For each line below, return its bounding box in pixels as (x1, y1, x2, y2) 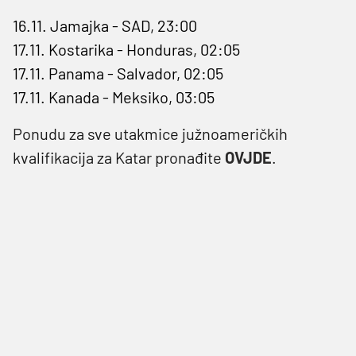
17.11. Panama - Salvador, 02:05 (13, 63, 223, 83)
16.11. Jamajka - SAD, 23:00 (13, 15, 197, 35)
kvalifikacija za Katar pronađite (13, 147, 225, 167)
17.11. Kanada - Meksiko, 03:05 (13, 87, 215, 106)
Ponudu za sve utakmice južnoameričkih (13, 123, 288, 143)
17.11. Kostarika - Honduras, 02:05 (13, 39, 240, 59)
